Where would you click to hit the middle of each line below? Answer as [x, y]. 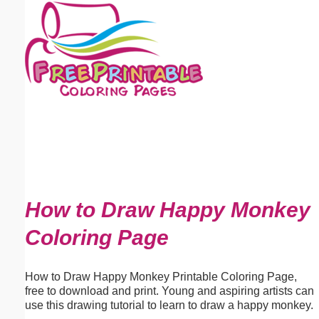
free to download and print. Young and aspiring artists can [169, 291]
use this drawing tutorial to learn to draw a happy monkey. [169, 305]
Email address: [50, 59]
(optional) [116, 59]
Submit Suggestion [85, 193]
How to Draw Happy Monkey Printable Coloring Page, [161, 276]
